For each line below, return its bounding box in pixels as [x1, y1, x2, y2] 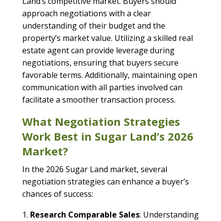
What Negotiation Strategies [22, 114, 180, 129]
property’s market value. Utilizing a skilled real [22, 33, 193, 44]
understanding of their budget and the [22, 20, 165, 32]
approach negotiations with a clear [22, 8, 151, 19]
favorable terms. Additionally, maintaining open [22, 70, 197, 81]
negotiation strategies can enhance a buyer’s [22, 176, 189, 187]
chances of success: [22, 188, 93, 200]
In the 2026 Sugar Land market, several [22, 164, 167, 175]
